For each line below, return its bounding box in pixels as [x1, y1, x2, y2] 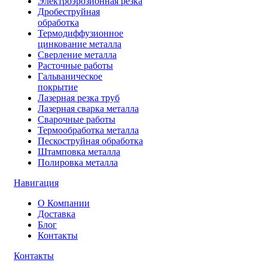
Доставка [38, 208, 75, 219]
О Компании [38, 197, 90, 208]
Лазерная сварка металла [38, 103, 139, 114]
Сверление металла [38, 49, 117, 60]
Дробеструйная [38, 6, 100, 17]
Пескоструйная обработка [38, 135, 143, 146]
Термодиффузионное [38, 28, 123, 38]
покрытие [38, 81, 78, 92]
